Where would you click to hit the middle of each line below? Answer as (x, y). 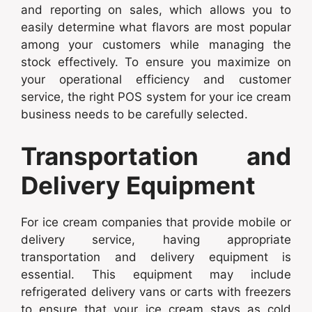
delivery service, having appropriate (156, 239)
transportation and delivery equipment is (156, 257)
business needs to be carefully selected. (134, 115)
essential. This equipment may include (156, 274)
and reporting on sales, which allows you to (156, 10)
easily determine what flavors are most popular (156, 28)
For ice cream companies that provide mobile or (156, 222)
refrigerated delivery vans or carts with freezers (156, 291)
